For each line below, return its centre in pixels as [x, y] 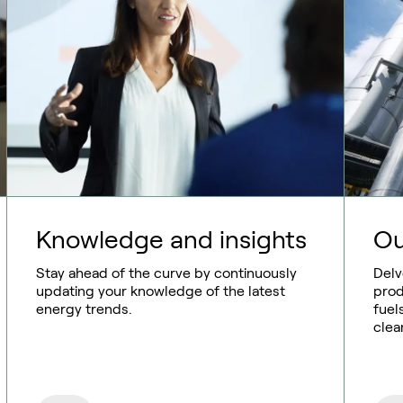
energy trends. [84, 309]
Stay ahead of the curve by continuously [166, 273]
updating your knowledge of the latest [160, 291]
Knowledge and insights [171, 240]
